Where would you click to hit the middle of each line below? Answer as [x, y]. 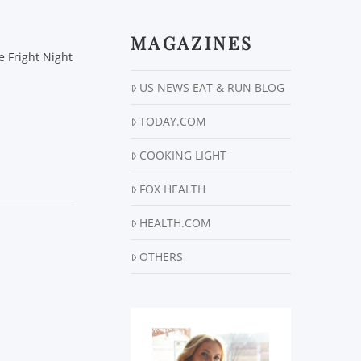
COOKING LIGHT [183, 156]
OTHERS [162, 257]
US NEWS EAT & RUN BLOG [212, 88]
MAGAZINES [192, 43]
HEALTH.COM [176, 223]
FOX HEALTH [173, 189]
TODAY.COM [173, 122]
